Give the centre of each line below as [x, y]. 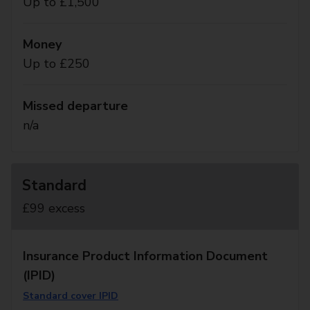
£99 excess [54, 208]
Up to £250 [56, 64]
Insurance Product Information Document [145, 256]
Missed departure [75, 106]
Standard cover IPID [71, 296]
